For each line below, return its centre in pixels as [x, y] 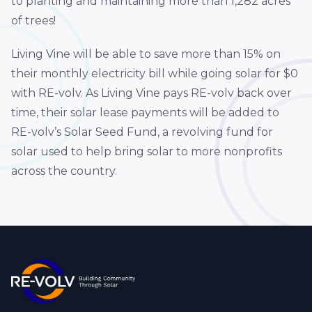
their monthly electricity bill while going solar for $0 [155, 73]
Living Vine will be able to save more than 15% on [146, 54]
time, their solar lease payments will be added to [145, 112]
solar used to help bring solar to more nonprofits [147, 151]
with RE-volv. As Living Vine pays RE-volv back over [151, 93]
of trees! [33, 21]
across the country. [64, 171]
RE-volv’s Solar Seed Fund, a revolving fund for [142, 132]
